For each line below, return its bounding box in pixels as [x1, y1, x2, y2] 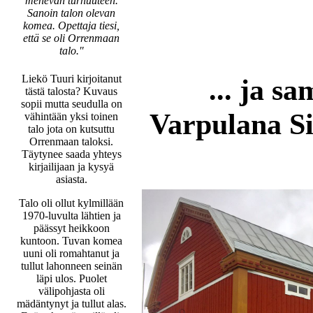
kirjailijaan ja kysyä [29, 160, 114, 173]
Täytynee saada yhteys [21, 147, 122, 160]
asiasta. [55, 173, 87, 185]
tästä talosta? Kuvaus [25, 85, 117, 97]
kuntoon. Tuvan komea [20, 234, 122, 247]
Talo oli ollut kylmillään [19, 196, 124, 209]
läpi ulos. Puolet [36, 272, 107, 284]
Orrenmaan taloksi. [29, 135, 113, 147]
